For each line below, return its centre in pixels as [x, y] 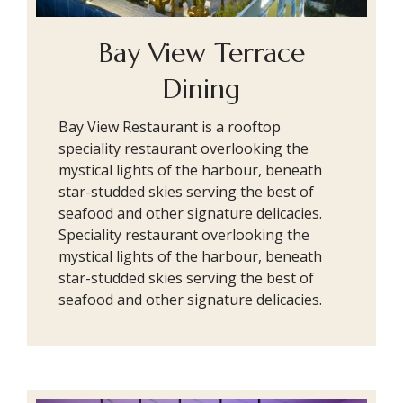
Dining [201, 88]
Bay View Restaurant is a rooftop [170, 126]
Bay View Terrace [201, 52]
